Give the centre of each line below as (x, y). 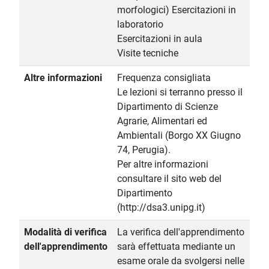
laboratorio (140, 25)
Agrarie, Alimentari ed (162, 121)
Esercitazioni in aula (160, 39)
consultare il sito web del (169, 179)
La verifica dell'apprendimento (181, 232)
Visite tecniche (148, 53)
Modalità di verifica (65, 232)
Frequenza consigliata (164, 78)
